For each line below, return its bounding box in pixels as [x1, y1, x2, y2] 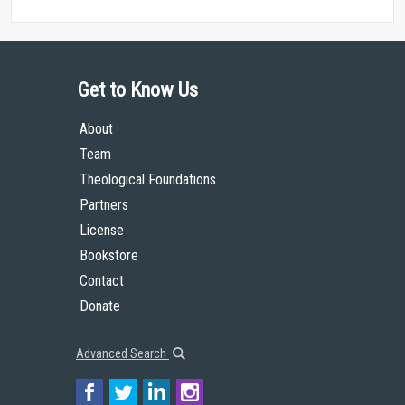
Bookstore [80, 247, 138, 264]
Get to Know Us [78, 79, 198, 101]
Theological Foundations [80, 171, 216, 188]
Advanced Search [76, 346, 169, 361]
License [80, 221, 124, 239]
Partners [80, 196, 128, 213]
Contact [80, 272, 124, 289]
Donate [80, 297, 120, 315]
